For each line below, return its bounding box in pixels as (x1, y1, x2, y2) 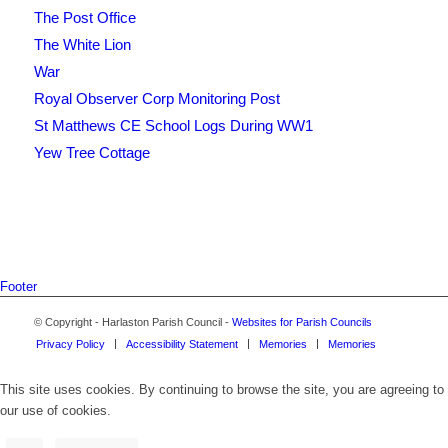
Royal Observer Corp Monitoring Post (33, 90, 280, 108)
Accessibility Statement (125, 338, 238, 351)
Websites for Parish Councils (231, 316, 372, 329)
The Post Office (33, 9, 136, 27)
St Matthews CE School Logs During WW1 (33, 117, 313, 135)
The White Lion (33, 36, 131, 54)
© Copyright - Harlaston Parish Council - (33, 316, 232, 329)
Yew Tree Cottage (33, 144, 150, 162)
